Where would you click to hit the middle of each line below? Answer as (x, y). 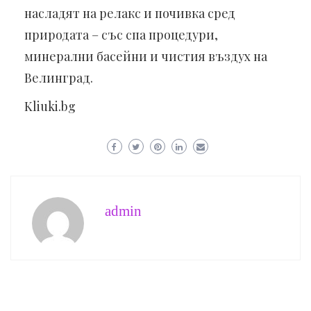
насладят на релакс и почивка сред (130, 13)
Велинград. (59, 77)
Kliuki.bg (50, 106)
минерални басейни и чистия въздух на (146, 56)
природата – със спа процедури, (121, 34)
